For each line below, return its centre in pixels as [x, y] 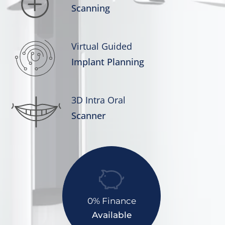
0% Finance [111, 201]
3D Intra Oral [99, 100]
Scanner [89, 115]
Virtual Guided [102, 46]
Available [111, 215]
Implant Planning [108, 62]
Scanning [91, 8]
